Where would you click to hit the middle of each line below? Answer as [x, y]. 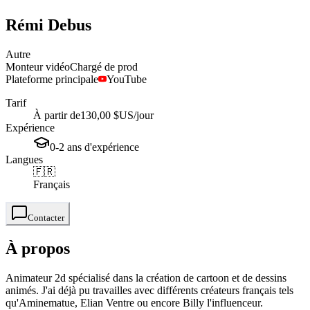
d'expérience [112, 147]
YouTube [127, 79]
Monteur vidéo [38, 66]
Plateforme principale [52, 79]
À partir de [57, 115]
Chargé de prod [104, 66]
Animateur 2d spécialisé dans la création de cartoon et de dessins [146, 277]
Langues [24, 159]
